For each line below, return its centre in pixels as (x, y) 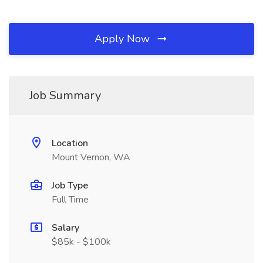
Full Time (70, 200)
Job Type (70, 186)
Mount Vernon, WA (91, 157)
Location (70, 143)
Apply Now (124, 39)
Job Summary (65, 95)
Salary (65, 228)
